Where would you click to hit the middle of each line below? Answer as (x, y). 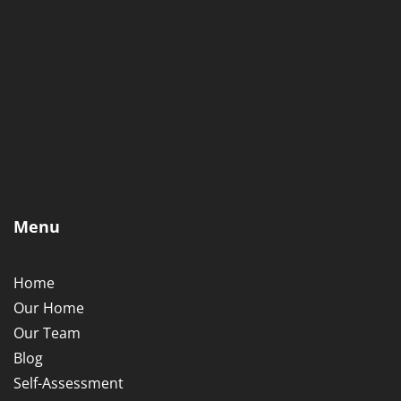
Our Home (49, 307)
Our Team (47, 333)
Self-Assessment (68, 383)
